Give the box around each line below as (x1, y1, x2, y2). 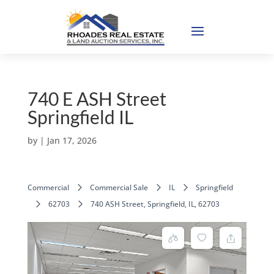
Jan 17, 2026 (46, 134, 97, 146)
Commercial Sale (89, 182, 148, 193)
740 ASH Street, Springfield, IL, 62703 (90, 198, 220, 209)
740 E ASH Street (27, 87, 166, 109)
